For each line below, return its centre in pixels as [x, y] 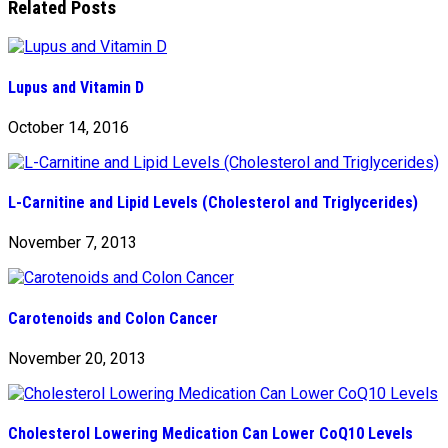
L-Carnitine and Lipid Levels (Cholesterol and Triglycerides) [213, 203]
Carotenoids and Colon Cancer [113, 318]
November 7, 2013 [72, 243]
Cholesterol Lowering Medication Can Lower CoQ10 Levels [210, 434]
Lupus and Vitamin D [76, 87]
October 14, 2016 [68, 127]
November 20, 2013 [77, 358]
